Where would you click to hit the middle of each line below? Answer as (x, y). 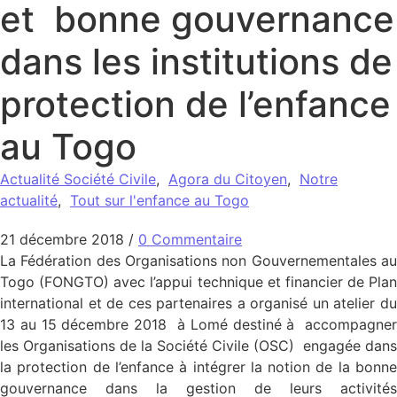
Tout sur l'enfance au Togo (160, 201)
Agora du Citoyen (228, 179)
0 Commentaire (190, 240)
